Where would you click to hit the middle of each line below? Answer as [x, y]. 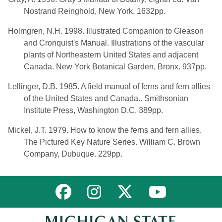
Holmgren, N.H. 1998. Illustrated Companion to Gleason [106, 31]
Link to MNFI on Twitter [180, 187]
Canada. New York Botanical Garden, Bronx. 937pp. [115, 66]
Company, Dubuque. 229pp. [73, 154]
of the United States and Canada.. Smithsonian [106, 98]
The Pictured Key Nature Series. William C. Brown [112, 142]
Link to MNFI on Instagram [152, 187]
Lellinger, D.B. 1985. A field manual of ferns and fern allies [109, 86]
